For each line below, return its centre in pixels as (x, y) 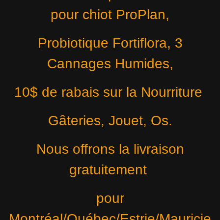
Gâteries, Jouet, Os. (110, 121)
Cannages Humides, (110, 64)
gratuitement (110, 170)
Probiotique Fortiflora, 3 (110, 43)
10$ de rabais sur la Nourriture (110, 92)
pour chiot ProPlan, (110, 14)
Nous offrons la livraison (110, 149)
